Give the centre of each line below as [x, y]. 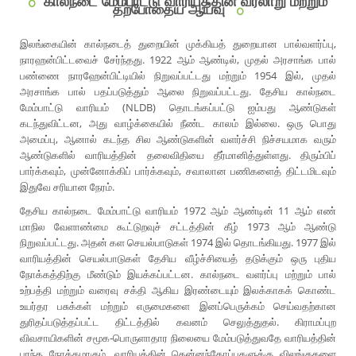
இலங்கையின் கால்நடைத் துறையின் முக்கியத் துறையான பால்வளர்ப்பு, [178, 44]
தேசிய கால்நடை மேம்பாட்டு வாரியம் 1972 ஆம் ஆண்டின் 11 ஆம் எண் [178, 211]
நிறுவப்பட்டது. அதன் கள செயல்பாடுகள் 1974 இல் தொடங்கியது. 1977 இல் [178, 243]
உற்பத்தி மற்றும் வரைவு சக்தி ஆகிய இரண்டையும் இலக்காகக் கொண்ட [178, 290]
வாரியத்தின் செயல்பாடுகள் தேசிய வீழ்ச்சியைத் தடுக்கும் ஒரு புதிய [178, 259]
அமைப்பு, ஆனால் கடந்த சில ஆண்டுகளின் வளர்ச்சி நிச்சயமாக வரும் [178, 139]
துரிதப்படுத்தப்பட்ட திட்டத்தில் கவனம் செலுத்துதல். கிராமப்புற [178, 322]
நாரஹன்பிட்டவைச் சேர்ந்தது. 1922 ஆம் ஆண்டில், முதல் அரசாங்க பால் [178, 60]
